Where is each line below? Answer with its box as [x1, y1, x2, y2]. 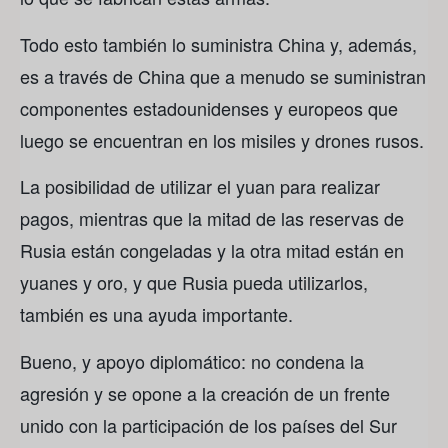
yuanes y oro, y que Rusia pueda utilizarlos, [20, 269, 368, 296]
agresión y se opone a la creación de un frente [20, 379, 390, 406]
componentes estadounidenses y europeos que [20, 94, 398, 121]
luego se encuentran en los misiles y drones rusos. [20, 126, 424, 153]
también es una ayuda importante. [20, 301, 293, 328]
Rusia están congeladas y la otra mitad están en [20, 237, 404, 264]
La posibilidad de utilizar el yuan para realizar [20, 173, 380, 200]
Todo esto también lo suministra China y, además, [20, 30, 417, 57]
